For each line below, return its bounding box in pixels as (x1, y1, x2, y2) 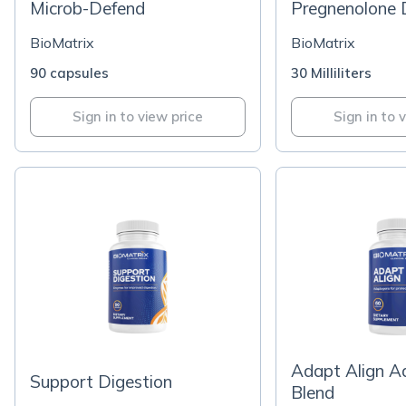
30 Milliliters (291, 64, 372, 82)
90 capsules (30, 64, 109, 82)
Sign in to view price (72, 108, 203, 125)
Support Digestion (30, 371, 172, 392)
